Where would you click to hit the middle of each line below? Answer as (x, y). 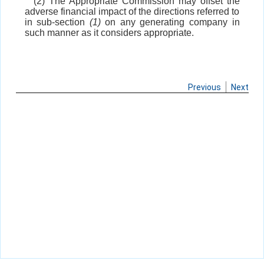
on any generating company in (170, 22)
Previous (204, 88)
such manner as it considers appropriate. (109, 33)
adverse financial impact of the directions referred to (132, 12)
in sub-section (57, 22)
